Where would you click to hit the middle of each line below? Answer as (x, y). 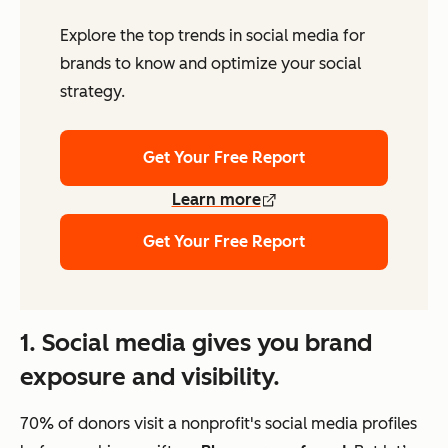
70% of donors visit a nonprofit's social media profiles (218, 424)
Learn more (216, 200)
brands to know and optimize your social (210, 64)
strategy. (92, 92)
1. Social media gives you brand (196, 343)
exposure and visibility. (150, 377)
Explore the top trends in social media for (212, 36)
